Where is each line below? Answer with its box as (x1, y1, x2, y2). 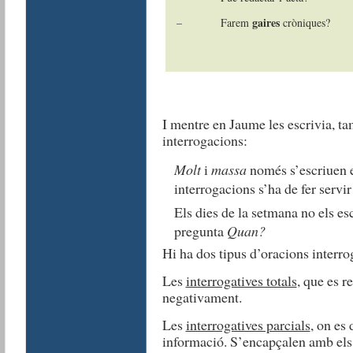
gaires (251, 13, 280, 31)
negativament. (162, 287, 242, 307)
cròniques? (279, 14, 330, 30)
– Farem (176, 14, 252, 30)
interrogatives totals (185, 270, 297, 290)
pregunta (173, 221, 227, 241)
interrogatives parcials (185, 314, 310, 334)
